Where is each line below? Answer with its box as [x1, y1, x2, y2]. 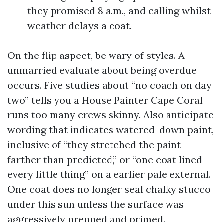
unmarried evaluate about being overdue [7, 64, 197, 76]
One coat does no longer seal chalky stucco [7, 183, 211, 195]
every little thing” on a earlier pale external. [7, 168, 211, 180]
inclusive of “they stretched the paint [7, 138, 181, 151]
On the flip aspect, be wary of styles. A [7, 49, 185, 61]
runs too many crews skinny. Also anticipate [7, 109, 214, 121]
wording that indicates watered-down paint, [7, 123, 214, 136]
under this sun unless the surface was [7, 198, 184, 210]
